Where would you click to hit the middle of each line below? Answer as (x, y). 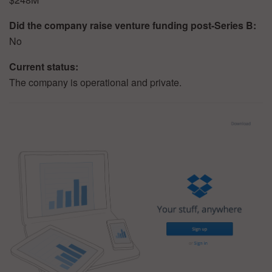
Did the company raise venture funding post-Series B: (133, 25)
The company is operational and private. (95, 83)
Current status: (44, 67)
